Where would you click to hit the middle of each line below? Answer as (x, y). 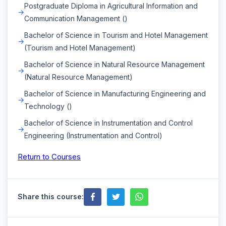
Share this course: (51, 197)
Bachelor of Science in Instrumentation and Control (108, 123)
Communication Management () (76, 18)
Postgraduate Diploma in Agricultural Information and (111, 6)
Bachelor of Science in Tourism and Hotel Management (116, 35)
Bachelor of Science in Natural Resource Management (115, 64)
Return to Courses (49, 156)
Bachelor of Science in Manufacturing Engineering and (115, 93)
